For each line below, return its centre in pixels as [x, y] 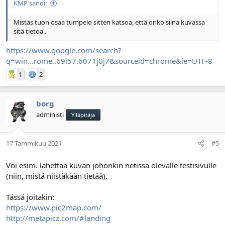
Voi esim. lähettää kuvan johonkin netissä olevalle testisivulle [111, 165]
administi [50, 114]
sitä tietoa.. [30, 31]
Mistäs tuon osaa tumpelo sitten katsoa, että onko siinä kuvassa [109, 22]
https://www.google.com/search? [64, 50]
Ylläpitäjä [83, 115]
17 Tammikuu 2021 [34, 143]
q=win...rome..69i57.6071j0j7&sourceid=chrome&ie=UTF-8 [109, 61]
